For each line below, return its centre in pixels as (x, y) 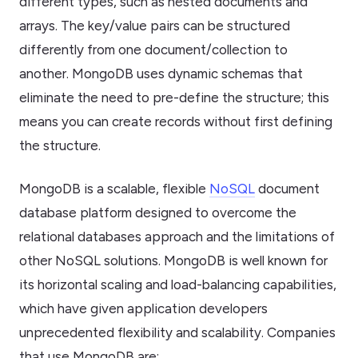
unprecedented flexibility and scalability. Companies (177, 333)
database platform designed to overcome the (158, 213)
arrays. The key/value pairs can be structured (155, 26)
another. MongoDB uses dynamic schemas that (161, 74)
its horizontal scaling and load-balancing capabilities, (178, 285)
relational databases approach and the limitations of (177, 237)
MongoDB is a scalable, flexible (114, 189)
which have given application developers (143, 309)
